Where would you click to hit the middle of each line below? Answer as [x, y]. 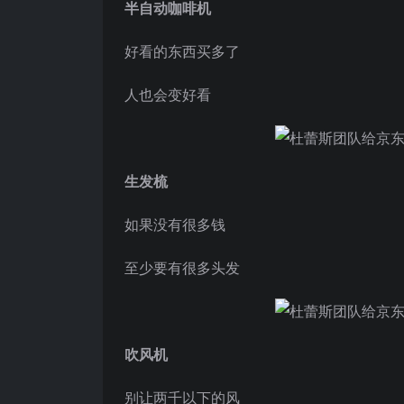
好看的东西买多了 [182, 51]
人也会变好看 [168, 95]
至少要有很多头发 [182, 268]
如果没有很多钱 [175, 225]
